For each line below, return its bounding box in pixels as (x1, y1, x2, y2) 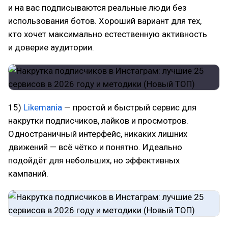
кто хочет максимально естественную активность (8, 29, 207, 39)
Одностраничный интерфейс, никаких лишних (8, 129, 187, 139)
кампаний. (8, 168, 48, 179)
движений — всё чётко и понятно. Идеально (8, 142, 182, 152)
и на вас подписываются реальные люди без (8, 3, 187, 13)
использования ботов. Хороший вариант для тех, (8, 16, 202, 26)
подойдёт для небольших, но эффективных (8, 155, 180, 165)
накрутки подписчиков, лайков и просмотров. (8, 116, 188, 126)
